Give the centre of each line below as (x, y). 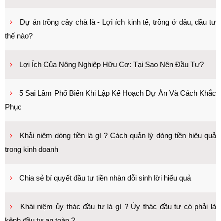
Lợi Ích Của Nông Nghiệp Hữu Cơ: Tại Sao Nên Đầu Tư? (111, 64)
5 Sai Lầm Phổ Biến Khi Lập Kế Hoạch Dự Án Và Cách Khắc (118, 93)
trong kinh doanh (32, 149)
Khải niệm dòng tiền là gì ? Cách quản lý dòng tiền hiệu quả (118, 135)
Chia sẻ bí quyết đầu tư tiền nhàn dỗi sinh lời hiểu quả (105, 178)
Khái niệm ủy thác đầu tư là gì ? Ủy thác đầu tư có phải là (118, 206)
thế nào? (19, 36)
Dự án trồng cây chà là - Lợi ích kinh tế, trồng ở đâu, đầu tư (118, 22)
